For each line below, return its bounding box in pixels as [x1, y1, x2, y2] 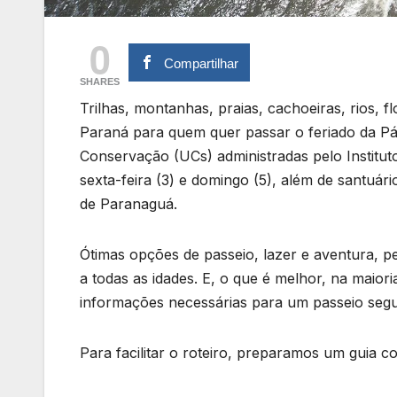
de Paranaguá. [80, 195, 177, 214]
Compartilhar [164, 56, 239, 72]
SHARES [80, 76, 120, 88]
